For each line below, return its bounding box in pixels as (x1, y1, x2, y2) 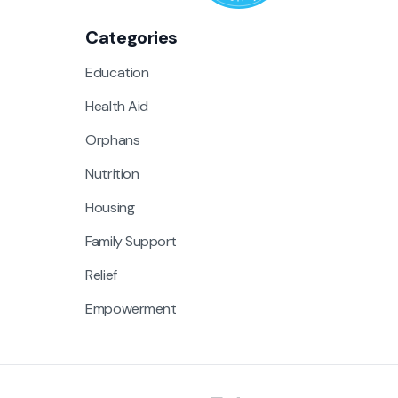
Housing (85, 198, 135, 218)
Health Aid (85, 97, 148, 116)
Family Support (85, 232, 177, 251)
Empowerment (85, 299, 177, 319)
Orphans (85, 131, 140, 150)
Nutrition (85, 164, 139, 184)
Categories (85, 26, 178, 50)
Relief (85, 266, 117, 285)
